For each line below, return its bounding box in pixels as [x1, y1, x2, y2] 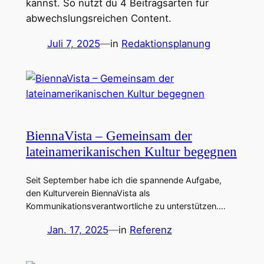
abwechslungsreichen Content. [25, 12, 171, 24]
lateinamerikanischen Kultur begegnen [25, 144, 237, 160]
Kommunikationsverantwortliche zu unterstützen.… [25, 200, 226, 211]
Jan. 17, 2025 [47, 224, 108, 236]
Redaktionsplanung [121, 37, 210, 49]
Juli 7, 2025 [47, 37, 100, 49]
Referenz [129, 224, 172, 236]
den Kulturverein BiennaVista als [25, 187, 150, 198]
